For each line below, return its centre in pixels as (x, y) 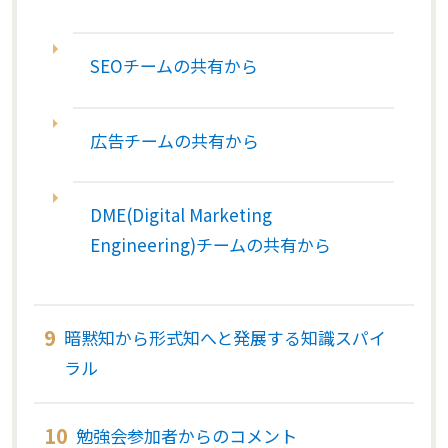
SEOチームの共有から (173, 66)
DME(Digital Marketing (180, 215)
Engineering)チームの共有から (210, 245)
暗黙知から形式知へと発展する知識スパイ (225, 338)
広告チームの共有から (174, 140)
